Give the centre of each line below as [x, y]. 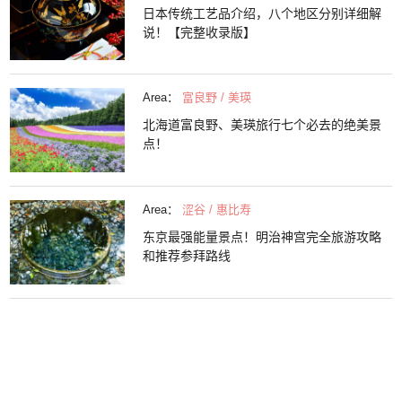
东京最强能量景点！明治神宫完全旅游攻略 [262, 236]
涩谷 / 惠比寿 [216, 209]
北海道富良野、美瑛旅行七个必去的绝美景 [262, 125]
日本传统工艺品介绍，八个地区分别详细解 [262, 13]
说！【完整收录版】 [199, 32]
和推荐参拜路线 [186, 255]
